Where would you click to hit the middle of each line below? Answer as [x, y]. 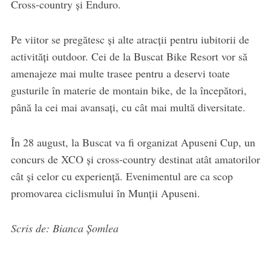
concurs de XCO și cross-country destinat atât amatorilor [135, 159]
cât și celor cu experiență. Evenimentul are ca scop [122, 176]
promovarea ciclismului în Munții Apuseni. [105, 193]
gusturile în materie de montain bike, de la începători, [129, 90]
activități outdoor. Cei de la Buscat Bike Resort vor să [129, 56]
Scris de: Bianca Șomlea [64, 228]
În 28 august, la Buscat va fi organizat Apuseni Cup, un [133, 142]
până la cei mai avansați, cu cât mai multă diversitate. [128, 107]
